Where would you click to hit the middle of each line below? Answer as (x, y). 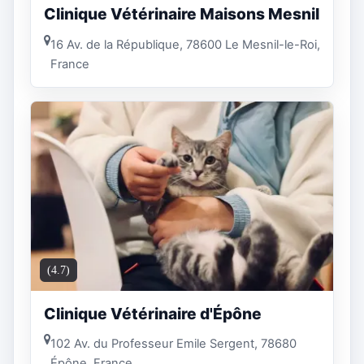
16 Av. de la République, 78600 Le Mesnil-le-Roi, (185, 44)
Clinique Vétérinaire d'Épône (153, 313)
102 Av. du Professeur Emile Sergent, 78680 (173, 344)
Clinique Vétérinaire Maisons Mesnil (182, 14)
